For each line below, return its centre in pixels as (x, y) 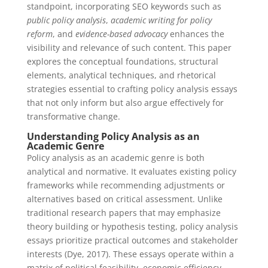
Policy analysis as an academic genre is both (115, 158)
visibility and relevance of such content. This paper (129, 48)
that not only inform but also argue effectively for (125, 103)
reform (39, 34)
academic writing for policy (161, 20)
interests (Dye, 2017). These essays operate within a (130, 254)
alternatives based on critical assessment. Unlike (124, 199)
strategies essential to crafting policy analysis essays (132, 89)
